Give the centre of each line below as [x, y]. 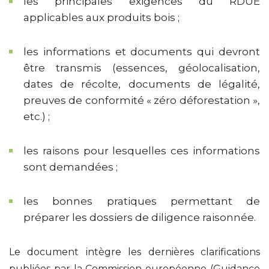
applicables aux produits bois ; [101, 17]
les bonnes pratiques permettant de [142, 201]
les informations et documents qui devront [142, 51]
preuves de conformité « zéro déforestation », [142, 100]
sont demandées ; [71, 167]
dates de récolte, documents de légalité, [142, 84]
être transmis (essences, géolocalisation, [142, 68]
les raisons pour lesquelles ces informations [142, 150]
